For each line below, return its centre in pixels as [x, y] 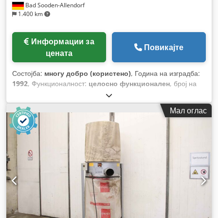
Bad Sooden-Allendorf [54, 5]
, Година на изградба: [165, 73]
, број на [183, 84]
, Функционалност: [58, 84]
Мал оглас [188, 111]
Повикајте [164, 47]
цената [59, 53]
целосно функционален [129, 84]
